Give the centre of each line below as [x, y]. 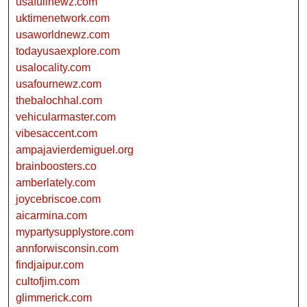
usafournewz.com [59, 84]
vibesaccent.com [57, 134]
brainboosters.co [56, 167]
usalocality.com [53, 68]
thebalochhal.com [59, 101]
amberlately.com [56, 183]
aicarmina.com [51, 216]
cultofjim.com [48, 282]
